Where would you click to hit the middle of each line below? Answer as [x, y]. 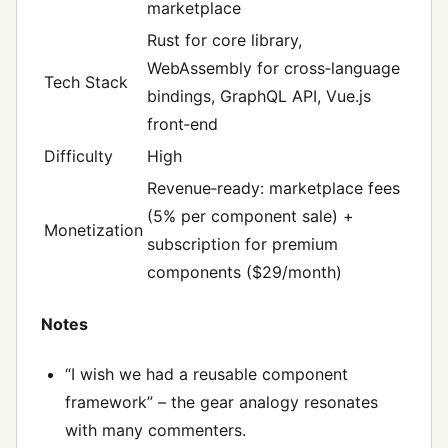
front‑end [182, 124]
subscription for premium [242, 244]
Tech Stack [86, 82]
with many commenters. [155, 429]
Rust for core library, [224, 40]
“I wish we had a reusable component [206, 373]
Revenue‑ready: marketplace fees [273, 188]
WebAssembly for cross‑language [273, 68]
